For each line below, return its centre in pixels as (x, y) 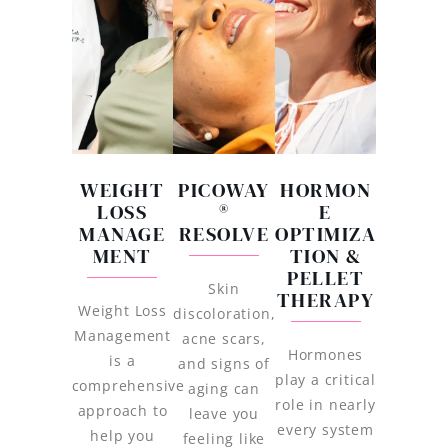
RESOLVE (224, 234)
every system (325, 430)
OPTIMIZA (326, 234)
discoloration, (224, 314)
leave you (224, 414)
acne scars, (224, 339)
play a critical (326, 380)
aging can (224, 389)
